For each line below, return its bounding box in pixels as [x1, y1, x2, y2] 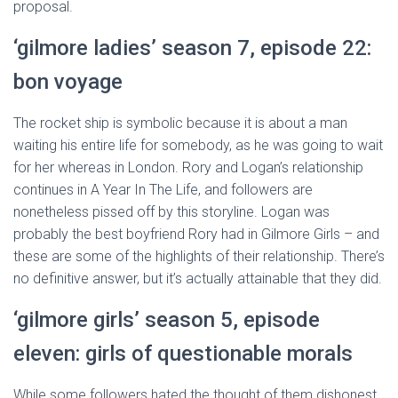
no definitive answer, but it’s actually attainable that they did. [13, 270, 382, 287]
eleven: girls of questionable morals [13, 341, 353, 366]
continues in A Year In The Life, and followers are [13, 181, 313, 198]
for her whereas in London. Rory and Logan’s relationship [13, 159, 363, 176]
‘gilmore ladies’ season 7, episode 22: [13, 36, 371, 60]
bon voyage [13, 69, 123, 94]
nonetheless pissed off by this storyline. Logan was [13, 203, 330, 220]
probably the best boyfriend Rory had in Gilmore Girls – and [13, 226, 379, 243]
